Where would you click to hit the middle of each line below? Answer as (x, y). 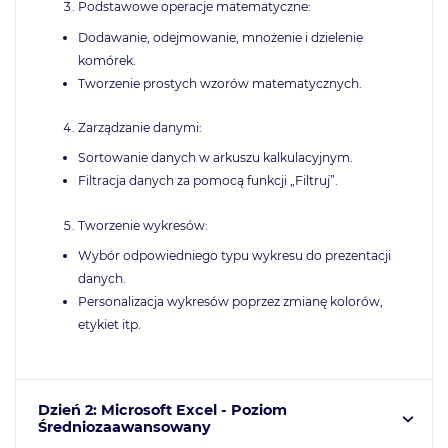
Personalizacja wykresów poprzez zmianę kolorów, (230, 302)
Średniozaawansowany (124, 427)
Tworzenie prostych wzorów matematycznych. (219, 83)
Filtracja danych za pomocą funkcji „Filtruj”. (207, 181)
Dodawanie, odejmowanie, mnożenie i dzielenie (220, 37)
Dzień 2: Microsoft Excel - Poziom (162, 410)
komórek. (106, 60)
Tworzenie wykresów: (142, 226)
